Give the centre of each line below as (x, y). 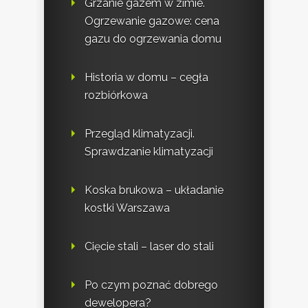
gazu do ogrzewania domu (153, 39)
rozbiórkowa (116, 96)
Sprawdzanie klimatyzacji (149, 152)
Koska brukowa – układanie (154, 190)
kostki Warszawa (127, 208)
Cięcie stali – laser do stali (149, 247)
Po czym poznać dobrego (151, 285)
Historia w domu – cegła (146, 78)
